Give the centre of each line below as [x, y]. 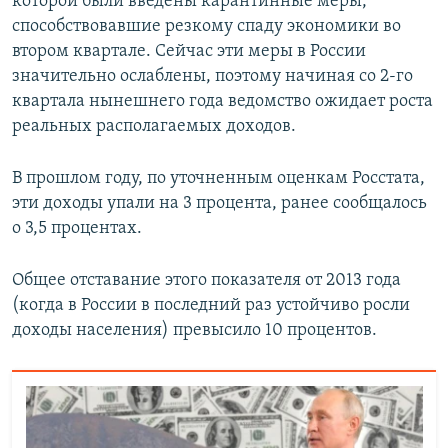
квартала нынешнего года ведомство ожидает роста [222, 102]
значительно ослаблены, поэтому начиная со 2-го [212, 77]
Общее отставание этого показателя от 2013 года [206, 281]
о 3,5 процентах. [77, 229]
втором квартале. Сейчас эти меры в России [189, 52]
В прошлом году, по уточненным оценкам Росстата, [218, 179]
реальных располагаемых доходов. [154, 127]
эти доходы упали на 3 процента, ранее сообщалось [219, 204]
